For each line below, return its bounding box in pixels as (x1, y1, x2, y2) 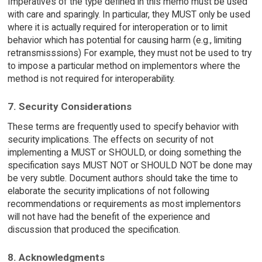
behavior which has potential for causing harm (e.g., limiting (7, 35, 242, 46)
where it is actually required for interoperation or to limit (7, 22, 227, 33)
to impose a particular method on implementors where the (7, 60, 240, 72)
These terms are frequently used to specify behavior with (7, 120, 239, 132)
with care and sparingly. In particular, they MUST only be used (7, 9, 250, 20)
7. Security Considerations (7, 101, 132, 113)
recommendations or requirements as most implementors (7, 198, 241, 209)
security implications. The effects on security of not (7, 133, 213, 145)
